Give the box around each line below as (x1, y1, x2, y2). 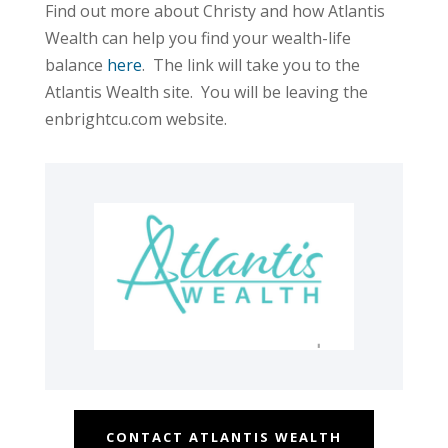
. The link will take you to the (141, 54, 360, 77)
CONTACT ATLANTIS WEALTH (105, 427, 342, 446)
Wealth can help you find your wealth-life (44, 27, 351, 50)
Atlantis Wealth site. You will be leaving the (44, 81, 368, 104)
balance (44, 54, 103, 77)
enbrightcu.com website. (44, 108, 227, 131)
